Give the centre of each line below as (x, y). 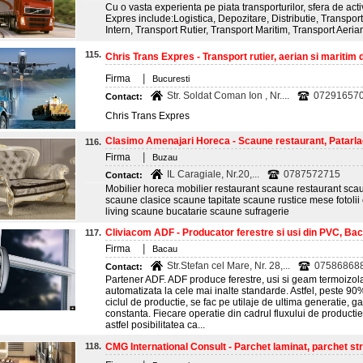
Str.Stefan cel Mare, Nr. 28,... (228, 266)
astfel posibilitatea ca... (155, 325)
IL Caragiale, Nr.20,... (213, 174)
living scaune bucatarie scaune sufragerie (197, 211)
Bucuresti (171, 79)
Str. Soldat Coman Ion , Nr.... (228, 96)
